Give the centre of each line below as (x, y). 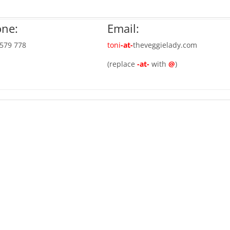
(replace (122, 64)
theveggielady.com (165, 45)
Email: (123, 28)
